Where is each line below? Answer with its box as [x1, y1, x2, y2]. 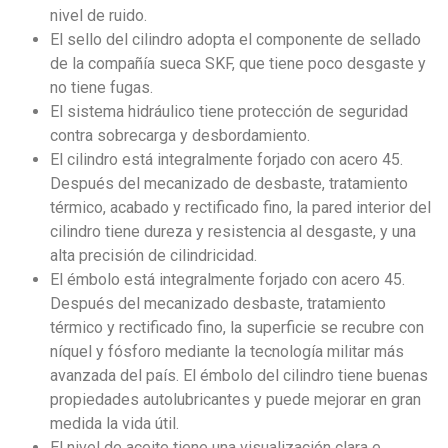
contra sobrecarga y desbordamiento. [50, 125, 310, 145]
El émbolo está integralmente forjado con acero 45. [50, 269, 405, 289]
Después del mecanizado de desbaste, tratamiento [50, 173, 408, 193]
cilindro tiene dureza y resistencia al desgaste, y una [50, 221, 416, 241]
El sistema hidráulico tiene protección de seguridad [50, 101, 408, 121]
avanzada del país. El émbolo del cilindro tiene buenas [50, 365, 428, 385]
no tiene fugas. [50, 77, 153, 97]
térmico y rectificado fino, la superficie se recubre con [50, 317, 424, 337]
